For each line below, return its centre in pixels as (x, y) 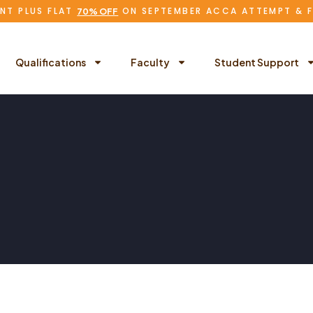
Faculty (151, 62)
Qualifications (51, 62)
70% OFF (98, 11)
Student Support (257, 62)
